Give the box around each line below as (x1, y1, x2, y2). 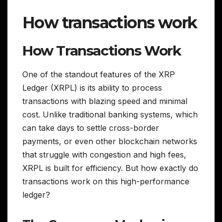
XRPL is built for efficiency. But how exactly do (22, 163, 198, 173)
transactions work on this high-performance (22, 176, 189, 187)
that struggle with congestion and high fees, (22, 150, 186, 160)
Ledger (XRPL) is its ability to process (22, 83, 162, 93)
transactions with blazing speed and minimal (22, 96, 187, 107)
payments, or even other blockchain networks (22, 136, 197, 147)
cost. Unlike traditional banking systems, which (22, 110, 198, 120)
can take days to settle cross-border (22, 123, 159, 133)
